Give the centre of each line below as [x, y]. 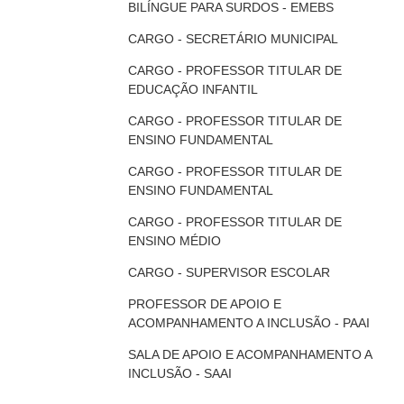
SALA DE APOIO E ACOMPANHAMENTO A [250, 354]
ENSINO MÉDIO [175, 241]
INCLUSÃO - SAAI [180, 373]
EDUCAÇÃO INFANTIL [193, 89]
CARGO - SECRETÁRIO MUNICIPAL [234, 39]
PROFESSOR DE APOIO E [205, 304]
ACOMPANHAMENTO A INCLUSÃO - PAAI [249, 323]
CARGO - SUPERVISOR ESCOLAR [230, 272]
